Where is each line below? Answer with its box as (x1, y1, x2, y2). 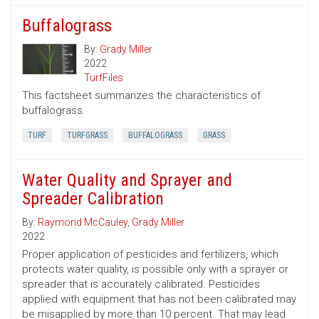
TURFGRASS (67, 130, 108, 141)
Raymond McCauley (38, 216, 127, 229)
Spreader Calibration (22, 189, 164, 209)
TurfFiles (84, 72, 123, 84)
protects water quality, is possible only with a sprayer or (22, 263, 288, 276)
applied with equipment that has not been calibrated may (22, 293, 296, 306)
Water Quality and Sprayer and (22, 170, 232, 191)
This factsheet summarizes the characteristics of (22, 89, 261, 103)
